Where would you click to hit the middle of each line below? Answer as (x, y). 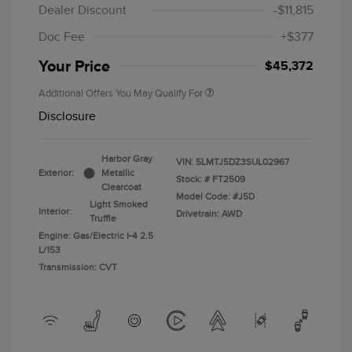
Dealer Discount (82, 11)
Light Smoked (119, 205)
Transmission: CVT (78, 268)
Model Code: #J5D (215, 197)
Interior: (55, 212)
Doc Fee (62, 37)
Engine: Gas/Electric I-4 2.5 (96, 236)
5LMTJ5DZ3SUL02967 (242, 162)
